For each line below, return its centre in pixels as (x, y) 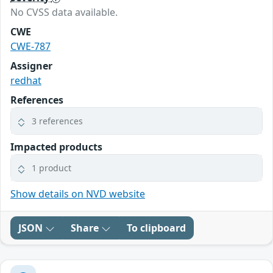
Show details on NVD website (78, 194)
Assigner (31, 66)
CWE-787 (30, 47)
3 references (57, 121)
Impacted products (56, 147)
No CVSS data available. (64, 12)
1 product (51, 168)
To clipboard (156, 228)
